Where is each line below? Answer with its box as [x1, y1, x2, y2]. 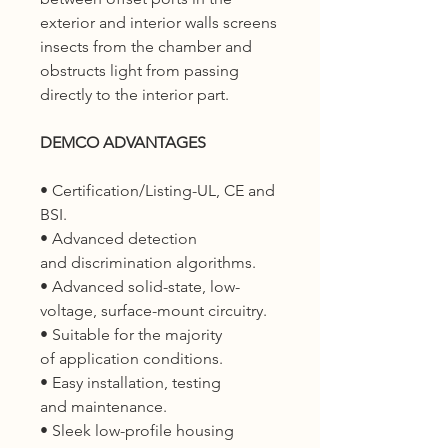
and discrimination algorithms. [40, 253, 256, 272]
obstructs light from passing [40, 61, 239, 80]
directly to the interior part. [40, 85, 229, 104]
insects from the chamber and [40, 37, 252, 56]
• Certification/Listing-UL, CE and [40, 181, 275, 200]
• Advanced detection [40, 229, 197, 248]
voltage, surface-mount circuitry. [40, 301, 267, 320]
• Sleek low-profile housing [40, 421, 234, 440]
